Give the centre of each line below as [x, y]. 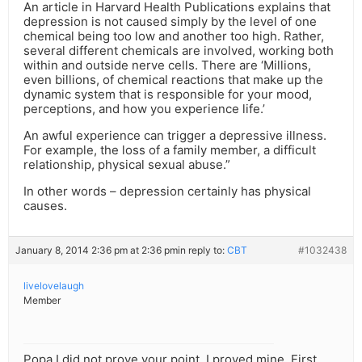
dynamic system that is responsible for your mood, [168, 95]
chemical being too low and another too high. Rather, [174, 36]
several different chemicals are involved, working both [179, 51]
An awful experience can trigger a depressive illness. [175, 136]
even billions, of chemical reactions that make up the [173, 80]
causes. [45, 206]
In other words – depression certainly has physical [167, 192]
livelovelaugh [54, 286]
